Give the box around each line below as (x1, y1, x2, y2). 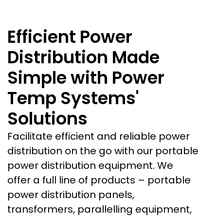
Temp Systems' (7, 86, 139, 110)
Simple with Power (7, 65, 164, 90)
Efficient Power (7, 24, 132, 49)
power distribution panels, (7, 187, 134, 201)
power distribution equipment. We (7, 158, 173, 172)
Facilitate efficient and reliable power (7, 129, 190, 143)
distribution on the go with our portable (7, 144, 199, 158)
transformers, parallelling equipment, (7, 202, 192, 216)
